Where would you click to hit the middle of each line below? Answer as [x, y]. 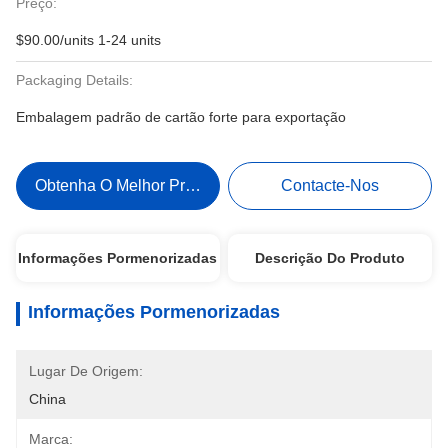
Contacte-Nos [330, 185]
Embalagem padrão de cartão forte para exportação [181, 117]
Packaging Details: [74, 80]
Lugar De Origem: [86, 371]
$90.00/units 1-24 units [88, 40]
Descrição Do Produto [330, 258]
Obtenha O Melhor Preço [122, 185]
